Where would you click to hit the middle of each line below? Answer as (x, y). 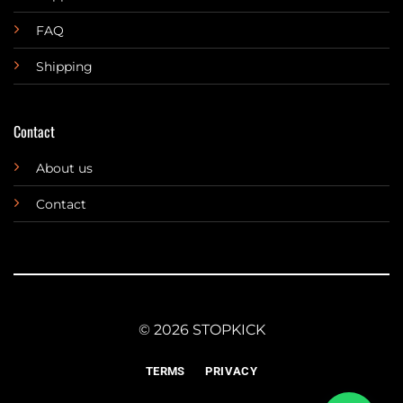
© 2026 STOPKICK (201, 329)
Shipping (64, 67)
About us (64, 169)
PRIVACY (232, 371)
